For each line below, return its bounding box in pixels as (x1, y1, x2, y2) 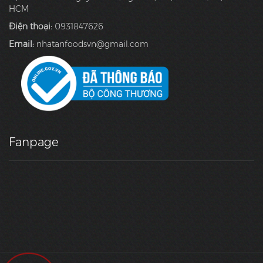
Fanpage (9, 134, 59, 149)
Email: (9, 39, 36, 49)
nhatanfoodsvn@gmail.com (36, 39, 149, 49)
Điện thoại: (9, 21, 55, 32)
